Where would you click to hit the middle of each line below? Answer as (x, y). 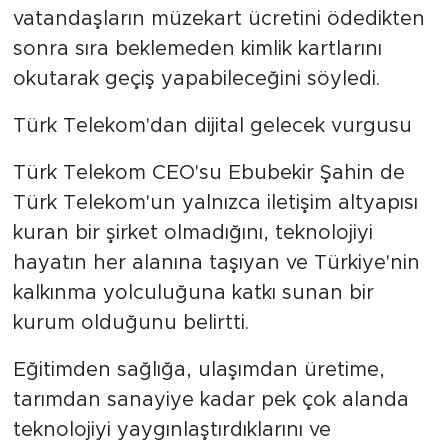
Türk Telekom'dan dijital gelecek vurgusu (212, 125)
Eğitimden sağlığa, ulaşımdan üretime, (198, 369)
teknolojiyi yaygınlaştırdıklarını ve (171, 429)
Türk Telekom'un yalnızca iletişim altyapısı (215, 202)
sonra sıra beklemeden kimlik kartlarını (197, 48)
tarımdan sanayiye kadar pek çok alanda (210, 399)
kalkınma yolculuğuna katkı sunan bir (193, 292)
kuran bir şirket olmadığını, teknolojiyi (192, 232)
